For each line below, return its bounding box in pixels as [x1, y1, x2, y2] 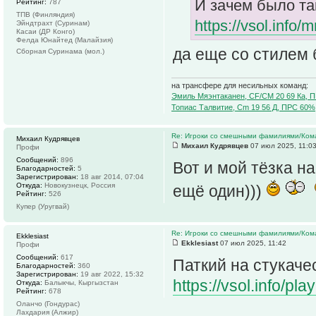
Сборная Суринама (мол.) [16, 47, 104, 55]
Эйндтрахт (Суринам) [16, 18, 90, 27]
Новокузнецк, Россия [42, 181, 115, 189]
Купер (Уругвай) [16, 202, 69, 210]
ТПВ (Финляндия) [16, 10, 75, 18]
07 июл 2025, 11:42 [218, 238, 286, 247]
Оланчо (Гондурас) [16, 299, 80, 308]
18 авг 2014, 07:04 [78, 172, 144, 181]
